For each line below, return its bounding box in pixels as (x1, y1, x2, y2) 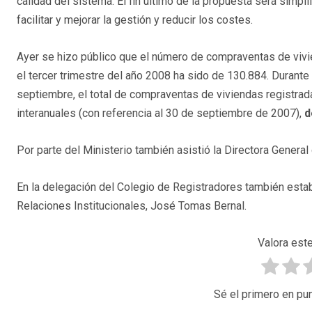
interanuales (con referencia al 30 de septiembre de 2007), (17, 107, 304, 120)
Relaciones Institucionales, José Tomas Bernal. (17, 199, 247, 213)
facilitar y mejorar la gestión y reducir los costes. (17, 13, 253, 27)
